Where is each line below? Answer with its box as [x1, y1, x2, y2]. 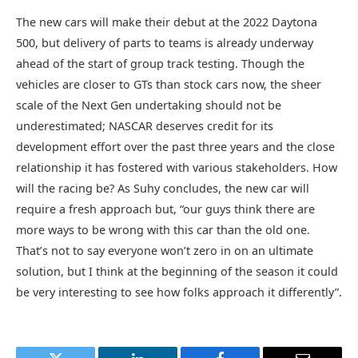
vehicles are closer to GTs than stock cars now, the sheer [16, 76, 321, 92]
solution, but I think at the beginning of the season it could [16, 263, 338, 279]
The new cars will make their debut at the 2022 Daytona [16, 14, 317, 30]
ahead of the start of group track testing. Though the [16, 55, 304, 71]
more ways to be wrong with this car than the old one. [16, 221, 310, 237]
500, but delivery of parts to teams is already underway [16, 34, 313, 50]
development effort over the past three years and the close [16, 138, 335, 154]
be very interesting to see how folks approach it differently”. [16, 284, 342, 300]
